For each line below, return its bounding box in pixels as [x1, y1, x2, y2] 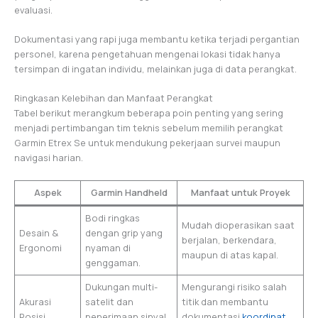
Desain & [19, 226, 59, 239]
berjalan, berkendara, [182, 233, 278, 246]
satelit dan [85, 295, 134, 308]
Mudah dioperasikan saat [182, 218, 295, 231]
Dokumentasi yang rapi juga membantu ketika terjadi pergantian [14, 33, 300, 46]
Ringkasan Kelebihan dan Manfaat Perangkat [14, 92, 213, 105]
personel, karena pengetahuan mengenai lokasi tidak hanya [14, 48, 280, 61]
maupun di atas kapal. [182, 248, 279, 261]
